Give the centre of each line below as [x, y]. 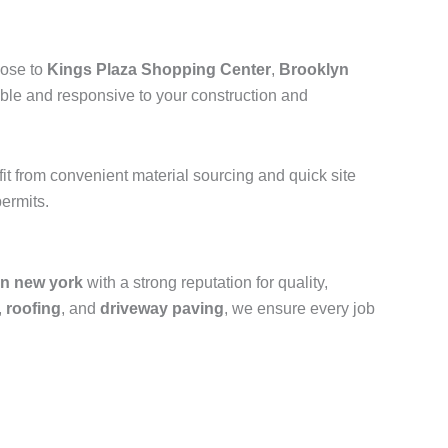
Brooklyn [314, 69]
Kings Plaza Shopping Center [159, 69]
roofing [33, 308]
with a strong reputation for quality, [205, 282]
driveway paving [162, 308]
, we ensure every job [299, 308]
